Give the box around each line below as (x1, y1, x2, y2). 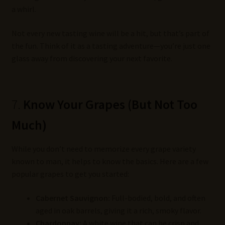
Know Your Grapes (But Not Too (23, 96, 197, 113)
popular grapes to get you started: (11, 169, 129, 179)
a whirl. (11, 4, 36, 15)
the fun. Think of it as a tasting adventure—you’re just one (11, 40, 210, 51)
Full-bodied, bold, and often (109, 192, 205, 203)
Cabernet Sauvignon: (35, 192, 110, 203)
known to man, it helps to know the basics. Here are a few (11, 156, 208, 167)
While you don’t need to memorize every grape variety (11, 144, 196, 154)
